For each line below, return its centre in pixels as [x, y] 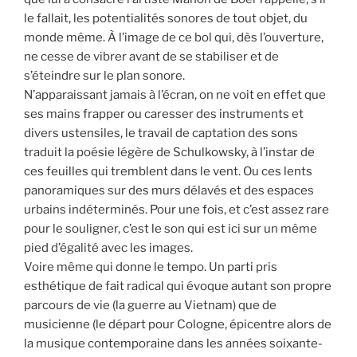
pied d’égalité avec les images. [108, 248]
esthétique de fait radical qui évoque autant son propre [178, 286]
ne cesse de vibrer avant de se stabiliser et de [151, 57]
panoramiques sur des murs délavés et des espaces [169, 190]
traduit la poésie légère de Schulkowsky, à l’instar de [169, 152]
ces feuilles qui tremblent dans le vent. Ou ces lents [168, 171]
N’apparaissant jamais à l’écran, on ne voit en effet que [175, 95]
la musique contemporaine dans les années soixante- [173, 343]
